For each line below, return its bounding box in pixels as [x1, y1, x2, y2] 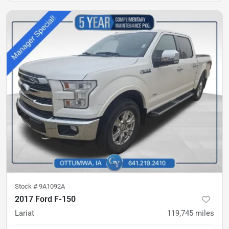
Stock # [15, 182, 39, 190]
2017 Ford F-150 [15, 194, 76, 204]
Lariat [15, 208, 34, 218]
